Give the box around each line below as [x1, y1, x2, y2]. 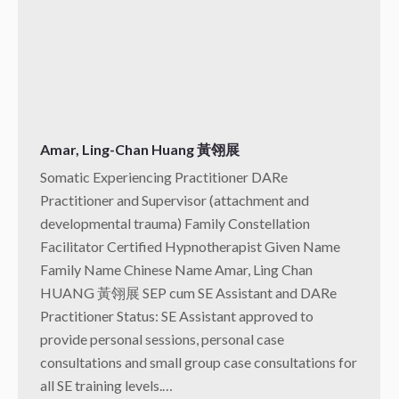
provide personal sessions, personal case [40, 330, 284, 348]
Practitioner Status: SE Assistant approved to [40, 307, 313, 325]
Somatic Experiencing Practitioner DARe [40, 168, 288, 186]
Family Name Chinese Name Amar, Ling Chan [40, 261, 313, 279]
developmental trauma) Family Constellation [40, 215, 310, 232]
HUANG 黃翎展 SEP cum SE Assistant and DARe [40, 284, 337, 302]
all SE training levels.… [40, 377, 173, 395]
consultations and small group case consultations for [40, 354, 357, 371]
